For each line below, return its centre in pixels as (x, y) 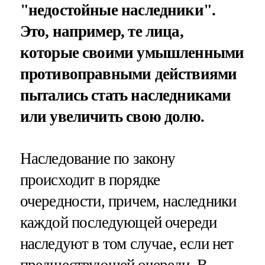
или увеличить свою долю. (112, 117)
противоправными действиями (128, 74)
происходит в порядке (90, 180)
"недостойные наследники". (118, 10)
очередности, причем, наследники (128, 201)
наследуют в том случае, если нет (127, 244)
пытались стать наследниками (125, 96)
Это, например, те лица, (101, 32)
